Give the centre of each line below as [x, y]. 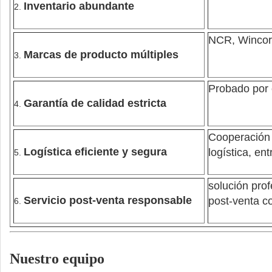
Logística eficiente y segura [95, 152]
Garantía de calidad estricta [95, 103]
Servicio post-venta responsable [108, 200]
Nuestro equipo [57, 259]
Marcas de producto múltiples [101, 55]
